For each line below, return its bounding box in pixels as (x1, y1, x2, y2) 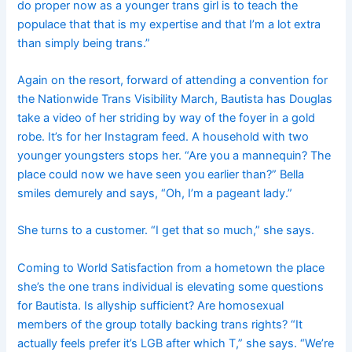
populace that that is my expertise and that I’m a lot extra (17, 16, 321, 31)
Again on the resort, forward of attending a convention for (17, 72, 328, 87)
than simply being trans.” (17, 35, 151, 50)
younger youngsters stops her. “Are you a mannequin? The (17, 148, 332, 163)
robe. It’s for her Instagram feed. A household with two (17, 129, 310, 144)
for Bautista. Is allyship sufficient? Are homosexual (17, 298, 284, 313)
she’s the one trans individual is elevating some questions (17, 279, 324, 294)
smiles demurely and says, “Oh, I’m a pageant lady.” (17, 185, 293, 200)
